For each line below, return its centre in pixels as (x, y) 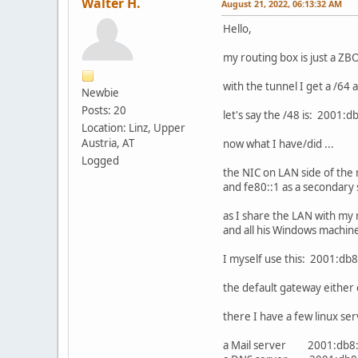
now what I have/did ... (278, 143)
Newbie (100, 92)
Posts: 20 (104, 110)
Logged (100, 160)
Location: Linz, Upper (133, 127)
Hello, (237, 28)
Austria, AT (108, 143)
